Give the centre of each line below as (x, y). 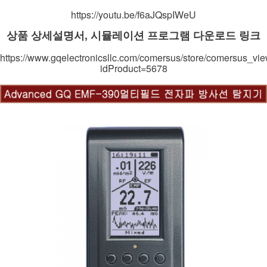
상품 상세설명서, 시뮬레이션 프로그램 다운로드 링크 (133, 35)
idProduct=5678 (133, 68)
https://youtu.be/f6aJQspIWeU (133, 15)
